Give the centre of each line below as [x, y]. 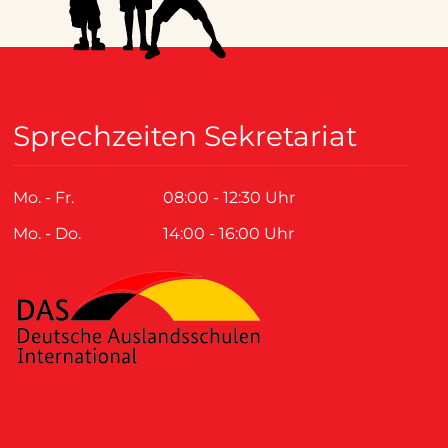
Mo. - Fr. [44, 198]
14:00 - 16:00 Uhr [229, 234]
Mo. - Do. [47, 234]
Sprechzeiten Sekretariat [185, 136]
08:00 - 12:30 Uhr [229, 198]
